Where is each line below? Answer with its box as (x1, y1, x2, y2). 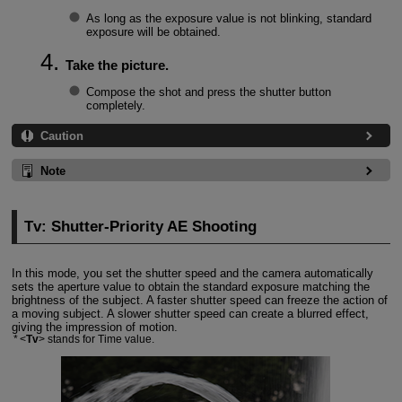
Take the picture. (65, 57, 169, 74)
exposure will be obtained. (85, 24, 221, 39)
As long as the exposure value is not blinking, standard (85, 11, 371, 25)
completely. (85, 99, 145, 113)
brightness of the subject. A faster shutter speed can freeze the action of (11, 293, 388, 307)
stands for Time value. (45, 333, 155, 345)
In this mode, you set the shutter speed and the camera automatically (11, 266, 373, 280)
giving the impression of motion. (11, 319, 178, 334)
